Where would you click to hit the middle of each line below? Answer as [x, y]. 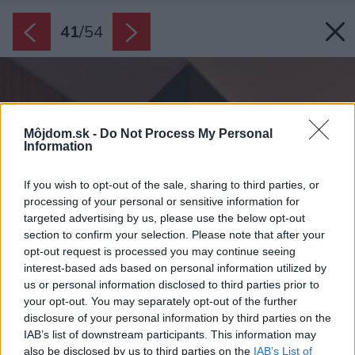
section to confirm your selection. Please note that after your [174, 234]
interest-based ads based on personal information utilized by [175, 267]
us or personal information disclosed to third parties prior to [172, 284]
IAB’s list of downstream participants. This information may [170, 334]
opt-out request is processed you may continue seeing [160, 251]
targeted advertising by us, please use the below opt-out [164, 218]
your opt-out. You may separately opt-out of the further [160, 301]
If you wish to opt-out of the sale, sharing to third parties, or [172, 184]
